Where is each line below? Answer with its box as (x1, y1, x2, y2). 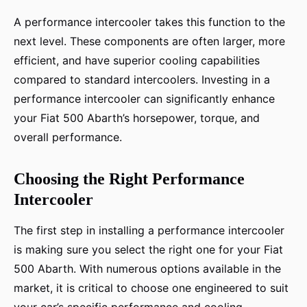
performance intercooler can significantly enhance (14, 92, 275, 106)
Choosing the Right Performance (14, 170, 245, 188)
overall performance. (14, 130, 122, 145)
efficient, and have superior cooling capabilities (14, 53, 260, 68)
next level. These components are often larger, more (14, 34, 285, 49)
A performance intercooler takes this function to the (14, 15, 285, 29)
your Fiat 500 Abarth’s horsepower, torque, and (14, 111, 260, 125)
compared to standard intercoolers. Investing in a (14, 73, 270, 87)
